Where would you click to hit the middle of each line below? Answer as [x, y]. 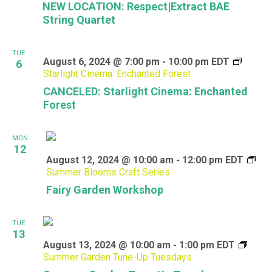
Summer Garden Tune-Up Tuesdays [117, 257]
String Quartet [79, 20]
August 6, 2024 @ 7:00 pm [101, 62]
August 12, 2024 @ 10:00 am [110, 160]
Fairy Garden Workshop [105, 190]
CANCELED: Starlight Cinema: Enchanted [145, 91]
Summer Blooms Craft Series [108, 172]
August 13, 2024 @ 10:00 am [107, 245]
